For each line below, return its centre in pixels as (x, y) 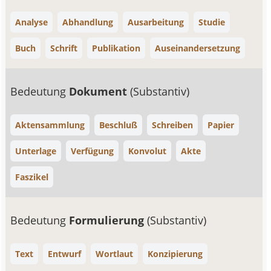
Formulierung (108, 220)
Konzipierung (175, 254)
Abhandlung (88, 22)
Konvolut (148, 151)
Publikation (116, 48)
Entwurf (65, 254)
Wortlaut (115, 254)
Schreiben (173, 125)
